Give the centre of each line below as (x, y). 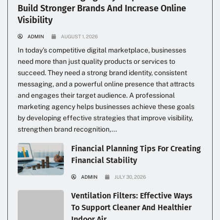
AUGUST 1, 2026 (79, 37)
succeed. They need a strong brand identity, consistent (102, 73)
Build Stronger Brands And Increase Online (102, 9)
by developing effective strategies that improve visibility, (105, 118)
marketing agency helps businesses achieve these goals (106, 107)
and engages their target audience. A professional (96, 96)
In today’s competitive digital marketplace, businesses (102, 50)
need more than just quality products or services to (96, 62)
